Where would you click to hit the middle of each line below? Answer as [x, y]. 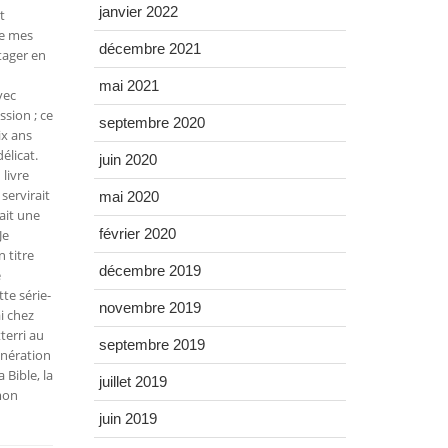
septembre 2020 [151, 123]
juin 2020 [127, 160]
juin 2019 [127, 419]
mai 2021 [128, 86]
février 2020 [137, 234]
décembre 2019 [149, 271]
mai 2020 [128, 197]
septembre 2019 [151, 345]
